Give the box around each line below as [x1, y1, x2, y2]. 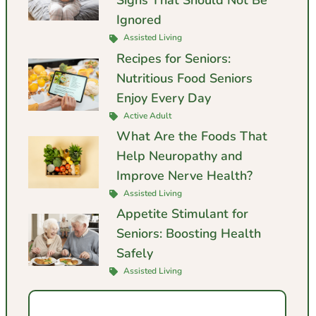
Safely [116, 244, 153, 262]
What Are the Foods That [116, 127, 267, 145]
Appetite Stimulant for [116, 205, 248, 222]
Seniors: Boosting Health [116, 224, 261, 242]
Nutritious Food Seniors [116, 69, 253, 87]
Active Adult [121, 109, 171, 121]
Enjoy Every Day [116, 89, 211, 107]
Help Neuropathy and [116, 147, 243, 164]
